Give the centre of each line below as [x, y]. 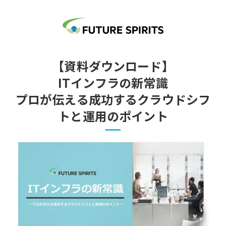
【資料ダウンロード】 [113, 67]
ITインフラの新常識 [113, 84]
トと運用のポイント [113, 117]
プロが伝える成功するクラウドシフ [113, 101]
